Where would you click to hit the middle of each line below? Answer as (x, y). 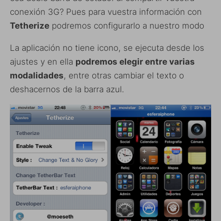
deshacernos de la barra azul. (67, 89)
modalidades (37, 75)
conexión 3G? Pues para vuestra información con (106, 12)
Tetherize (30, 26)
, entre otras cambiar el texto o (124, 75)
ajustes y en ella (43, 62)
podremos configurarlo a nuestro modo (127, 26)
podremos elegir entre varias (135, 62)
